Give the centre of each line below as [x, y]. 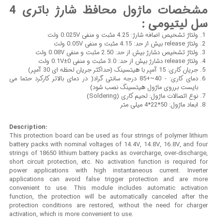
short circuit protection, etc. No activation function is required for [109, 162]
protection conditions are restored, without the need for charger [109, 206]
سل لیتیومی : [175, 24]
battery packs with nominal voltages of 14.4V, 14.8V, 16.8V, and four [109, 145]
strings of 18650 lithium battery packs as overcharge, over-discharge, [109, 154]
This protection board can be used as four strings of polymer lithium [109, 136]
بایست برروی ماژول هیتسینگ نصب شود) [145, 88]
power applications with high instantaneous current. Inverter [109, 171]
